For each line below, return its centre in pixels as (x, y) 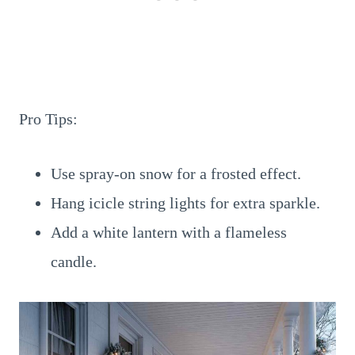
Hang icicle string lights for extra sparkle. (185, 203)
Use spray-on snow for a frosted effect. (176, 174)
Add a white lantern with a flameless (169, 232)
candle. (74, 261)
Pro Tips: (48, 119)
